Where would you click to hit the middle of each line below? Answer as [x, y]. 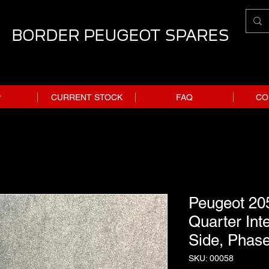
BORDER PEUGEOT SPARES [120, 35]
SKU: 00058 [211, 258]
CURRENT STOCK [86, 97]
